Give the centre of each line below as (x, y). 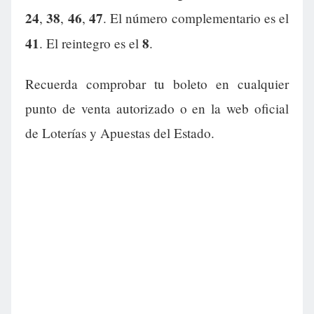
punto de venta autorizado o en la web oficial (157, 109)
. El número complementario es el (196, 18)
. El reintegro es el (91, 43)
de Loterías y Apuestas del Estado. (120, 133)
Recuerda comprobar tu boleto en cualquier (157, 84)
